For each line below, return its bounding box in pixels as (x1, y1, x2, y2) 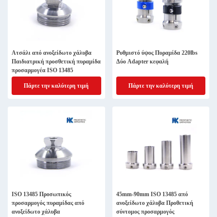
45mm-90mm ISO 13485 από (116, 191, 188, 198)
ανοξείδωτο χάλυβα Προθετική (116, 200, 193, 206)
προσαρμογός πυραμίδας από (12, 200, 84, 206)
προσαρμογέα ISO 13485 (12, 67, 73, 74)
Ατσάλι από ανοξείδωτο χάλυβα (12, 49, 92, 56)
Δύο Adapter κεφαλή (116, 58, 169, 65)
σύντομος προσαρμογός (116, 208, 174, 215)
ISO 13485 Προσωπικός (12, 191, 71, 198)
